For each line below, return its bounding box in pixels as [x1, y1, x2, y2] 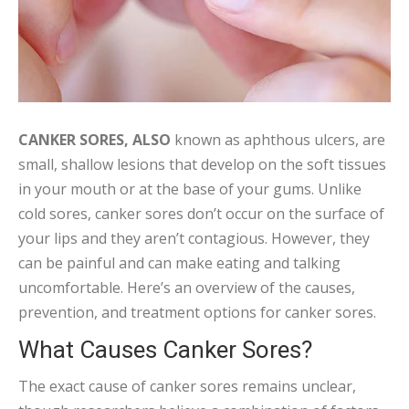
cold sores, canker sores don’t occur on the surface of [18, 204, 384, 224]
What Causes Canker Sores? [18, 336, 312, 363]
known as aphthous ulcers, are [171, 130, 385, 150]
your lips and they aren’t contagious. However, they [18, 228, 370, 248]
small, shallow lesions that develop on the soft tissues [18, 154, 386, 174]
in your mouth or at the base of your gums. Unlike [18, 179, 362, 199]
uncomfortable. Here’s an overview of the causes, [18, 278, 355, 298]
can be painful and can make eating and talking [18, 253, 341, 273]
